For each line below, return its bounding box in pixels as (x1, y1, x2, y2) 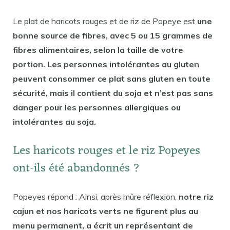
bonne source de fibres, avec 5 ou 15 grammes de (13, 30, 213, 41)
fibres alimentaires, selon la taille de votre (13, 44, 183, 55)
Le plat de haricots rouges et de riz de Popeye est (13, 15, 197, 26)
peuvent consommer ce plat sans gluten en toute (13, 73, 210, 84)
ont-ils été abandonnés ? (13, 158, 140, 180)
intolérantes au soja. (13, 116, 96, 127)
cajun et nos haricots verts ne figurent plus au (13, 206, 198, 217)
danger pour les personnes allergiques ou (13, 102, 181, 112)
